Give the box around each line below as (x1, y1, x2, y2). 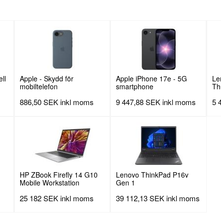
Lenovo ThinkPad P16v (116, 170, 188, 180)
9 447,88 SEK (116, 97, 160, 108)
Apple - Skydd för (20, 74, 74, 84)
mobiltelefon (20, 81, 58, 92)
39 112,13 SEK (116, 193, 164, 204)
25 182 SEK (20, 193, 58, 204)
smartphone (116, 81, 153, 92)
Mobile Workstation (20, 178, 79, 188)
